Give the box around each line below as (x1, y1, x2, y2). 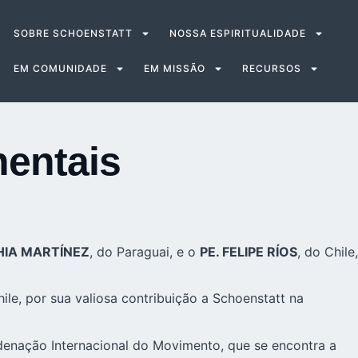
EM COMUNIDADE (13, 62, 107, 74)
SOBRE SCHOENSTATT (13, 27, 133, 39)
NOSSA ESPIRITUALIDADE (169, 27, 306, 39)
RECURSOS (241, 62, 301, 74)
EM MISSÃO (143, 62, 205, 74)
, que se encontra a (221, 336, 336, 353)
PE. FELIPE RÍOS (200, 244, 297, 260)
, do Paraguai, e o (89, 244, 200, 260)
